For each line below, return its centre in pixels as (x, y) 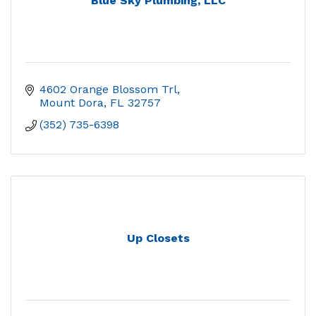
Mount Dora (72, 103)
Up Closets (158, 238)
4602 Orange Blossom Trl (108, 90)
